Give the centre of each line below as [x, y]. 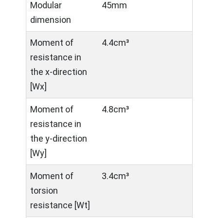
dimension [51, 20]
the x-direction [59, 72]
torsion [44, 191]
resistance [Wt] [60, 205]
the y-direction [59, 138]
